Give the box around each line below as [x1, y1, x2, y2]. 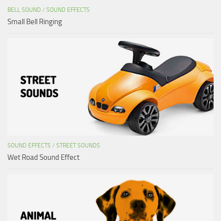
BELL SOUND [7, 6, 41, 13]
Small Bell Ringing [7, 17, 62, 26]
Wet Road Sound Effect [7, 152, 79, 162]
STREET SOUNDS [56, 142, 100, 149]
